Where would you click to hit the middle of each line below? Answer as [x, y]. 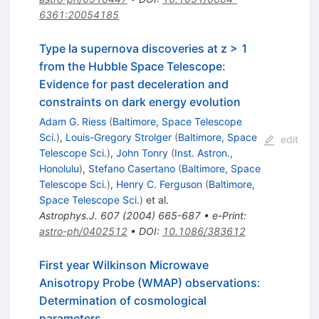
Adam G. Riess [72, 122]
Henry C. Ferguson [159, 184]
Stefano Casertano [131, 169]
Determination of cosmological [122, 301]
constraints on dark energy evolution [140, 102]
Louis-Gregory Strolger [118, 137]
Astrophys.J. [68, 216]
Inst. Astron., [203, 153]
